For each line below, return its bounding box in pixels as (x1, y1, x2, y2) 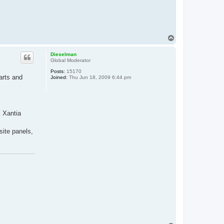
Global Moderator (50, 57, 90, 63)
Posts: (50, 68, 65, 74)
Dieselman (50, 51, 76, 57)
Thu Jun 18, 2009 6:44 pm (67, 74, 131, 80)
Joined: (50, 74, 67, 80)
